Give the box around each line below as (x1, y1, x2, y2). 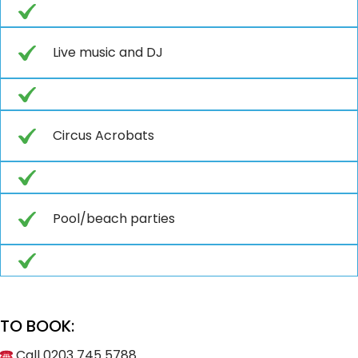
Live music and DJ (53, 42, 163, 62)
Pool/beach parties (53, 209, 175, 228)
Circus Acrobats (53, 125, 154, 145)
